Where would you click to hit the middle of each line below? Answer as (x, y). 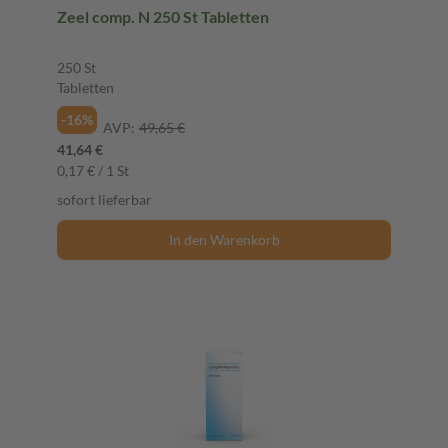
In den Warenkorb (224, 239)
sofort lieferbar (104, 199)
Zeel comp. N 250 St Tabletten (163, 16)
